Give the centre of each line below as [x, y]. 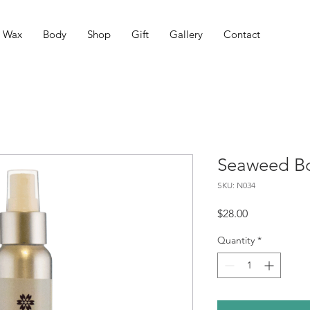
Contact [242, 34]
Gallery [186, 34]
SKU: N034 [236, 185]
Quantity [236, 240]
